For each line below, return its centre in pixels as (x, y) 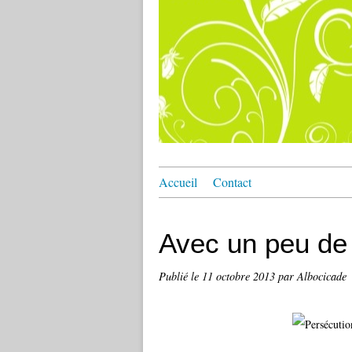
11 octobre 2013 (240, 276)
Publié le (180, 276)
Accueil (178, 182)
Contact (232, 182)
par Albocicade (312, 276)
